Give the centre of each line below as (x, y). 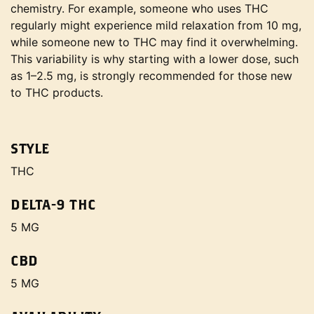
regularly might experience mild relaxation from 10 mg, (156, 25)
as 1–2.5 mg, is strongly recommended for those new (151, 76)
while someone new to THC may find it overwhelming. (154, 42)
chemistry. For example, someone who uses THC (139, 8)
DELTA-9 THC (53, 204)
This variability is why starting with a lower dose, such (155, 59)
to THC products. (57, 93)
